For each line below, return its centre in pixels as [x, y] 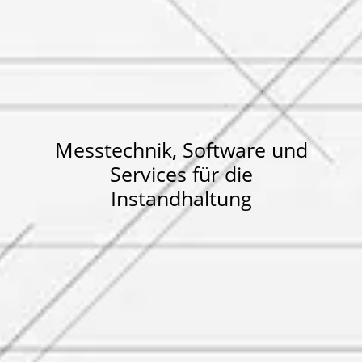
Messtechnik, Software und [181, 149]
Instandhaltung [181, 198]
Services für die [181, 173]
